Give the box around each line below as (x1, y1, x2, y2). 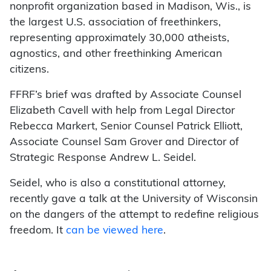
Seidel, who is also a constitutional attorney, (10, 178, 226, 189)
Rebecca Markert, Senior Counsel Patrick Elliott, (10, 122, 243, 132)
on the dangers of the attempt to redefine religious (10, 210, 259, 221)
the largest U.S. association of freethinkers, (10, 18, 221, 28)
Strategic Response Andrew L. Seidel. (10, 153, 196, 164)
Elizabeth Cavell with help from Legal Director (10, 106, 235, 117)
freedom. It (10, 226, 66, 237)
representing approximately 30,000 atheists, (10, 33, 229, 44)
